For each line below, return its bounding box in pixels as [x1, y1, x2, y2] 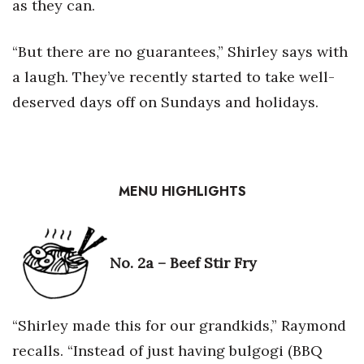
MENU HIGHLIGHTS [118, 182, 246, 201]
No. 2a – [110, 253, 170, 272]
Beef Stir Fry [170, 253, 257, 272]
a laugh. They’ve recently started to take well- [12, 67, 335, 86]
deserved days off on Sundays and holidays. [12, 93, 318, 111]
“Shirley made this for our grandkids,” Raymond [12, 316, 346, 335]
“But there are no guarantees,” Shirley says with [12, 42, 348, 61]
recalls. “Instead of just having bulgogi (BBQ [12, 341, 323, 360]
